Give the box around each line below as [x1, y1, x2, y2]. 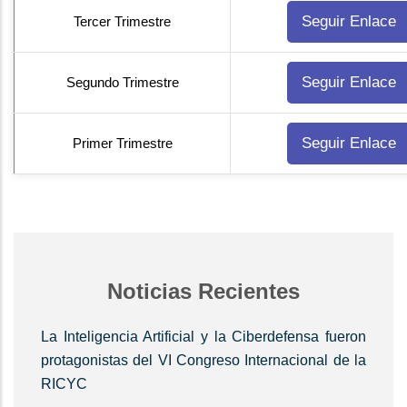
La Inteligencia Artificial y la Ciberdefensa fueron [41, 329, 366, 345]
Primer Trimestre [72, 135, 173, 152]
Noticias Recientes [107, 279, 300, 304]
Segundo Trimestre [65, 74, 179, 91]
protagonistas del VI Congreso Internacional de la [41, 352, 366, 369]
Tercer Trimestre [74, 14, 171, 30]
